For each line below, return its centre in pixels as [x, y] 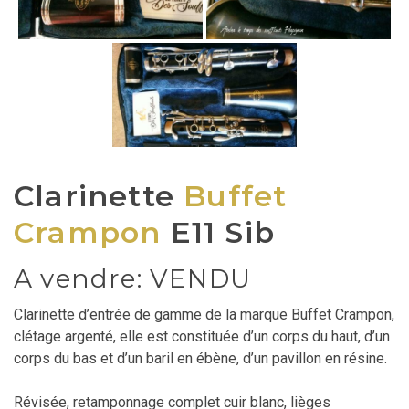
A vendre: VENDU [132, 278]
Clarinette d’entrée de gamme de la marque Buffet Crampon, [204, 314]
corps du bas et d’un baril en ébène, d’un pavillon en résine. [200, 358]
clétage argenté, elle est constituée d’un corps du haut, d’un [202, 336]
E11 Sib [218, 232]
